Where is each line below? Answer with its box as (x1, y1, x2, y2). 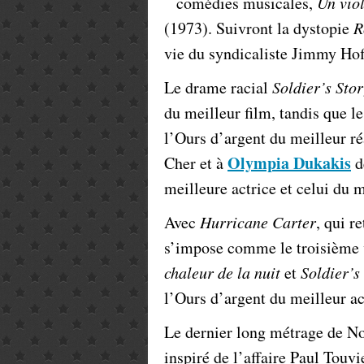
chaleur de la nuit (164, 262, 280, 283)
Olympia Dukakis (227, 151, 351, 175)
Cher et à (164, 152, 227, 174)
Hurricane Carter (200, 211, 316, 232)
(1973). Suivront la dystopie (164, 17, 353, 39)
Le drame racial (164, 76, 272, 98)
